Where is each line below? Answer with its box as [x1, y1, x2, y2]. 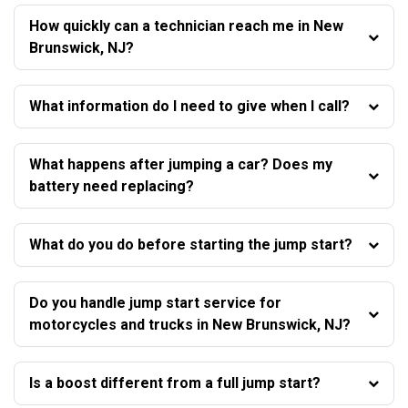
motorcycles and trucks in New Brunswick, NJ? [29, 315, 351, 333]
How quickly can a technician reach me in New [29, 16, 343, 35]
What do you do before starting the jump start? [29, 235, 352, 253]
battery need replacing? [29, 177, 194, 195]
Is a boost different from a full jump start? [29, 373, 321, 392]
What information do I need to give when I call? [29, 97, 350, 115]
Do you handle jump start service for [29, 293, 281, 311]
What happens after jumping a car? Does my [29, 155, 332, 173]
